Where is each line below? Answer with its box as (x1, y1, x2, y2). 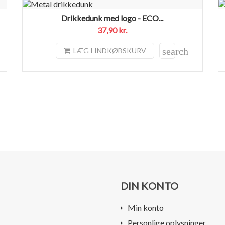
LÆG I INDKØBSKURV (73, 46, 147, 55)
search (162, 45, 189, 57)
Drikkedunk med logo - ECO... (61, 13, 164, 23)
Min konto (127, 202, 164, 212)
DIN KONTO (120, 179, 178, 192)
